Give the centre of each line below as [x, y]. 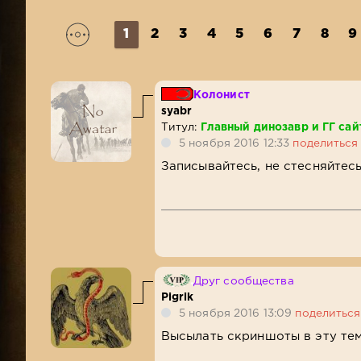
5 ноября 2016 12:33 [236, 143]
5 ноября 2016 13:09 [237, 313]
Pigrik [177, 297]
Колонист [221, 95]
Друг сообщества [243, 281]
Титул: [180, 127]
